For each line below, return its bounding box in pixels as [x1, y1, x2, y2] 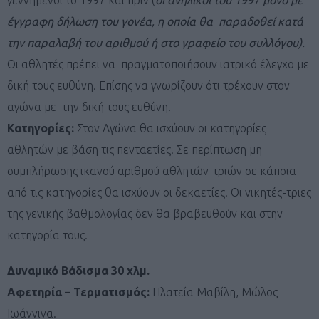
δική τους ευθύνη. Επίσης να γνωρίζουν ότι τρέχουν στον [7, 78, 290, 92]
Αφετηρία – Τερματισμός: [7, 285, 152, 298]
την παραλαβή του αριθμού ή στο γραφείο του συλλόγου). [7, 36, 305, 49]
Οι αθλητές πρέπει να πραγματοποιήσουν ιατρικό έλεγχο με [7, 57, 309, 70]
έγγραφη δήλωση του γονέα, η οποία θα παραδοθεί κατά [7, 14, 303, 28]
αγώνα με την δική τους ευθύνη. [7, 100, 171, 113]
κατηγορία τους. [7, 228, 88, 241]
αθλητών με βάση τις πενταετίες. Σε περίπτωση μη [7, 142, 262, 156]
